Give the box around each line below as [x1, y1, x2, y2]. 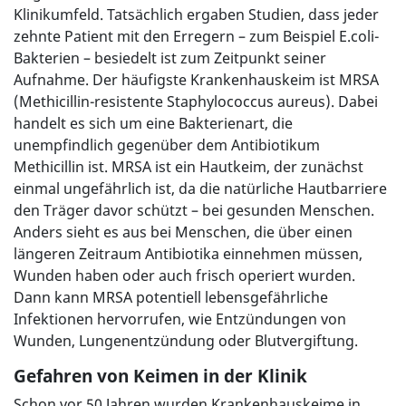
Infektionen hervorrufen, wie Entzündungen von [14, 309, 346, 330]
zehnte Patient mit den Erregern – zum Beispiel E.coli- [14, 26, 379, 47]
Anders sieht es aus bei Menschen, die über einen [14, 222, 353, 243]
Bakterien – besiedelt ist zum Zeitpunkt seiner [14, 48, 326, 69]
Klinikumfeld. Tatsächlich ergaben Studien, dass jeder [14, 5, 379, 25]
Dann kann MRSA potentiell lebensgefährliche [14, 287, 328, 308]
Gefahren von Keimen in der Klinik [14, 364, 307, 388]
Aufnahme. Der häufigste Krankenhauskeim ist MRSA [14, 70, 379, 91]
